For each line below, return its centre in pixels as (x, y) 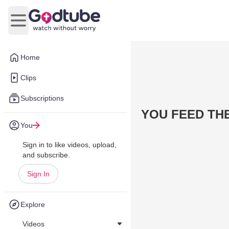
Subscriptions (42, 98)
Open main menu (49, 26)
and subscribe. (46, 155)
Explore (33, 204)
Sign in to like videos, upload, (70, 145)
